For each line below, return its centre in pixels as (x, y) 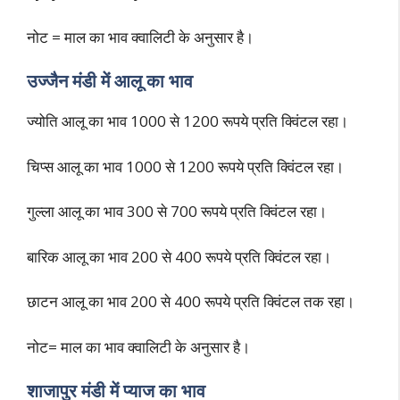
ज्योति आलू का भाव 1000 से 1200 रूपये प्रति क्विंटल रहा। (187, 121)
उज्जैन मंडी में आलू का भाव (110, 81)
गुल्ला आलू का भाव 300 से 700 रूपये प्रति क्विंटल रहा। (177, 212)
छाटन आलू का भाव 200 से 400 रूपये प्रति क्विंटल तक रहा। (191, 302)
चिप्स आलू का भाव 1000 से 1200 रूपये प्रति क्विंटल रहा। (185, 166)
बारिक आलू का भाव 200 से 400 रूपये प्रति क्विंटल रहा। (179, 256)
